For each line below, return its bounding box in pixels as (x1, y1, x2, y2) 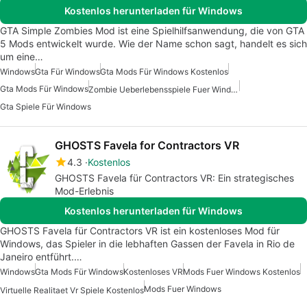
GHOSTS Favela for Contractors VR (55, 138, 239, 153)
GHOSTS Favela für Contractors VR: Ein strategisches (55, 172, 294, 184)
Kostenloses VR (123, 267, 183, 278)
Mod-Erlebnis (55, 185, 114, 197)
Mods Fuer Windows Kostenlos (183, 267, 300, 278)
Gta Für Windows (35, 66, 100, 77)
